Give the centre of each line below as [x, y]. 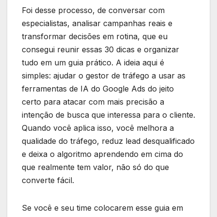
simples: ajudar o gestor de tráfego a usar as [104, 75]
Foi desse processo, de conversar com [93, 10]
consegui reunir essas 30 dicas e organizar [101, 49]
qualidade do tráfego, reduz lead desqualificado [108, 141]
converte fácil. [48, 180]
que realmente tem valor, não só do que [95, 167]
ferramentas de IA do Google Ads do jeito [98, 88]
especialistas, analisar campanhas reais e [97, 23]
